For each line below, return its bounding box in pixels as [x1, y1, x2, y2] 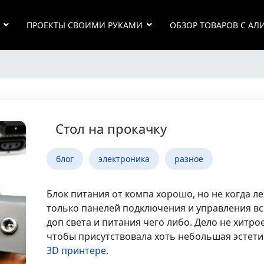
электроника [98, 153, 150, 164]
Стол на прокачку [55, 120, 167, 137]
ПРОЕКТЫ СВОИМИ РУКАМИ [27, 19, 143, 31]
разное [174, 153, 204, 164]
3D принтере [47, 244, 107, 257]
